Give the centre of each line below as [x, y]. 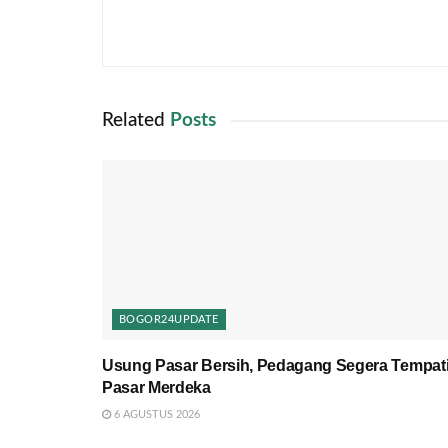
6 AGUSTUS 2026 [155, 414]
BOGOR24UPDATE [169, 319]
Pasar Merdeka [158, 387]
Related [133, 120]
